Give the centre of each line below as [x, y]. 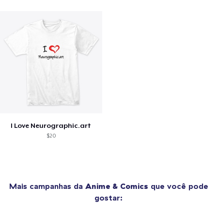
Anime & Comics [116, 186]
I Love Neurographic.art [51, 126]
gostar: [108, 198]
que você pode [178, 186]
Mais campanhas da [47, 186]
